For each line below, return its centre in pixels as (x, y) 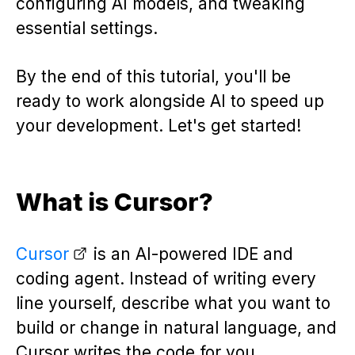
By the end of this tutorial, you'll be (153, 77)
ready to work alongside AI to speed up (170, 101)
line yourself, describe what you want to (173, 303)
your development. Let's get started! (158, 126)
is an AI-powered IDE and (191, 254)
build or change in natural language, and (176, 328)
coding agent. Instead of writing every (166, 279)
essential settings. (87, 29)
